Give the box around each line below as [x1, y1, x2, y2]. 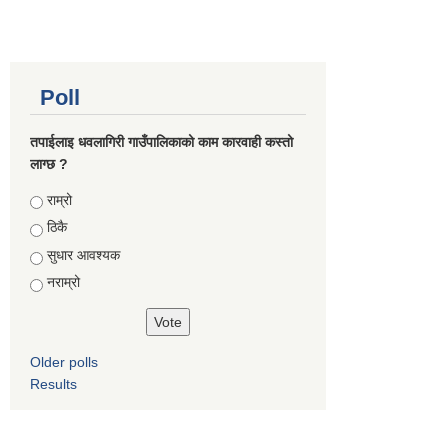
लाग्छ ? [30, 155, 68, 172]
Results [30, 375, 77, 392]
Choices [30, 191, 86, 208]
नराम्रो [47, 274, 80, 291]
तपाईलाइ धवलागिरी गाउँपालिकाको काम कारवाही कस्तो [30, 133, 293, 150]
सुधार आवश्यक [47, 246, 120, 263]
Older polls [30, 353, 98, 370]
